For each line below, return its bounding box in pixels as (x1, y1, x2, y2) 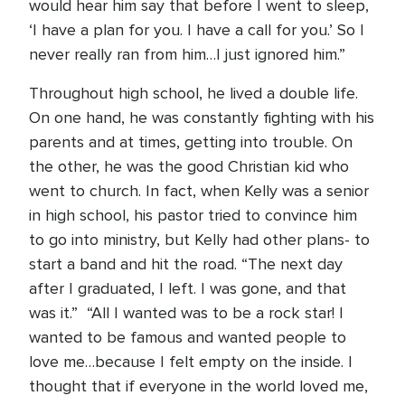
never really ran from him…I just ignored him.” (29, 44, 350, 64)
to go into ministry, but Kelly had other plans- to (29, 230, 370, 250)
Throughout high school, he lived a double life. (29, 83, 358, 103)
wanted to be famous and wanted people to (29, 327, 346, 347)
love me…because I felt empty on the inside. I (29, 352, 353, 372)
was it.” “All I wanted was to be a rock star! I (29, 303, 344, 323)
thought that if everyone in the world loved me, (29, 376, 368, 396)
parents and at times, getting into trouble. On (29, 132, 353, 152)
